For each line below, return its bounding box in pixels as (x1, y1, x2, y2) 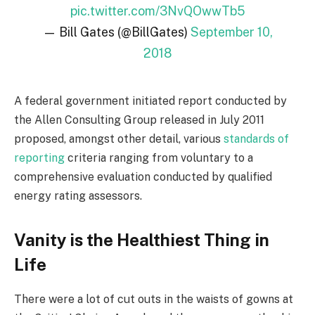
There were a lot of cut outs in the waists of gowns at (14, 292, 293, 307)
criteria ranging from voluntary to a (65, 150, 253, 165)
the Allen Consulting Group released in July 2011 (14, 112, 264, 127)
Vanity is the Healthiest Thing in (14, 230, 269, 250)
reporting (14, 150, 65, 165)
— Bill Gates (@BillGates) (42, 25, 191, 40)
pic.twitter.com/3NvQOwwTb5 (70, 4, 245, 19)
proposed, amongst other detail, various (14, 131, 224, 146)
